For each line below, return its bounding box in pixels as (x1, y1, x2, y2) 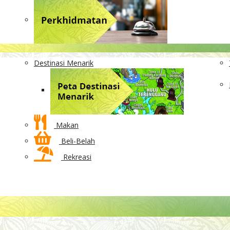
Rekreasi (61, 152, 91, 162)
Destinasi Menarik (34, 58, 93, 68)
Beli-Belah (59, 136, 95, 146)
